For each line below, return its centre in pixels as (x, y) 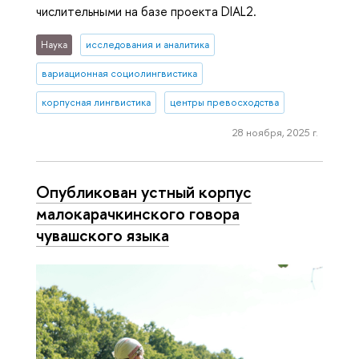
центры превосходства (224, 103)
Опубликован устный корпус (144, 192)
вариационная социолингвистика (120, 74)
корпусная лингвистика (97, 103)
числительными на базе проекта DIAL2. (146, 12)
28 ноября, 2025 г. (275, 132)
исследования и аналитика (147, 45)
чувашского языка (103, 235)
